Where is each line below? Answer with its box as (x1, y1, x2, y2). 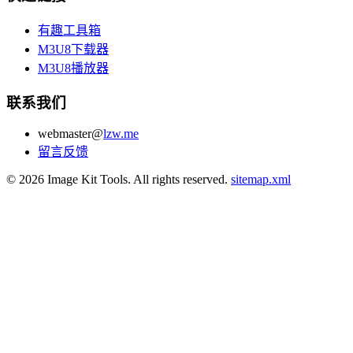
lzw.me (103, 127, 139, 140)
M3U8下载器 (38, 42, 109, 56)
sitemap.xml (231, 173, 291, 186)
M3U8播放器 (38, 61, 109, 75)
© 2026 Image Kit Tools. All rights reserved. (6, 173, 231, 186)
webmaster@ (38, 127, 103, 140)
